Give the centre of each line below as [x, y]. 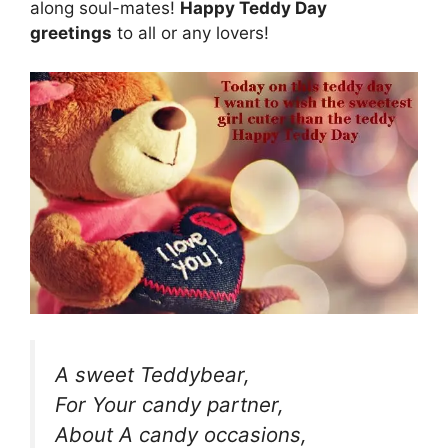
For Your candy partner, [169, 404]
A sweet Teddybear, [152, 374]
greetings [71, 33]
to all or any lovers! [190, 33]
